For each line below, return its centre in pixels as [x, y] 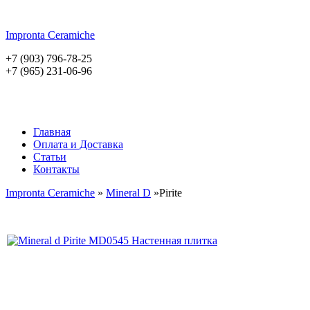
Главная [52, 132]
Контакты [56, 169]
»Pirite [166, 193]
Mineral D [128, 193]
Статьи [50, 157]
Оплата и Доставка [78, 144]
